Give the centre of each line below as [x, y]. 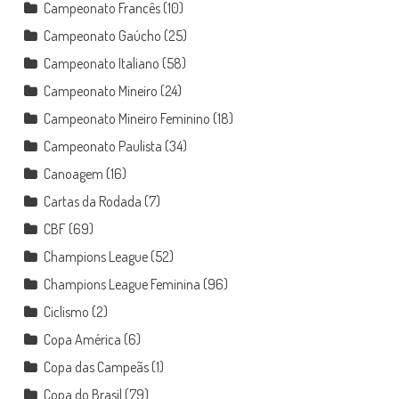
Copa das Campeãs [96, 367]
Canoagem [73, 174]
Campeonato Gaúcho [102, 36]
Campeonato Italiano [101, 63]
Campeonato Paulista [102, 146]
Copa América [82, 339]
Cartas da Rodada [92, 201]
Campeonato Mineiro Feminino [126, 118]
